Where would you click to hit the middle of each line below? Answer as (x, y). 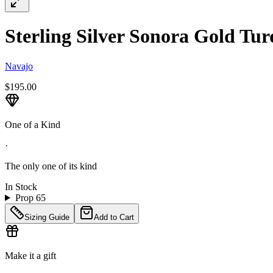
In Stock (21, 186)
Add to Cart (114, 217)
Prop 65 (30, 197)
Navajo (19, 66)
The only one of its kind (51, 166)
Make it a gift (30, 255)
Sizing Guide (47, 217)
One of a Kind (33, 124)
